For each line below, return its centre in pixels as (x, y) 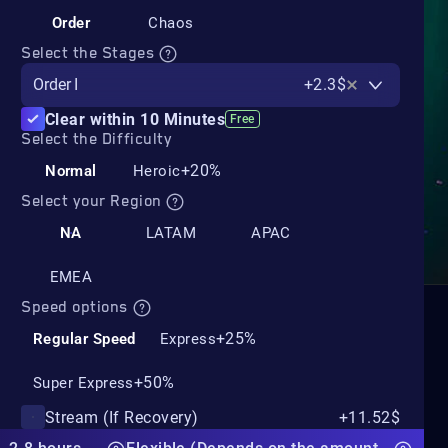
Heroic (157, 170)
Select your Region (94, 202)
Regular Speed (84, 338)
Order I (56, 85)
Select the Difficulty (97, 140)
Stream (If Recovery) (122, 417)
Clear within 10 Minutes (135, 119)
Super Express (83, 382)
